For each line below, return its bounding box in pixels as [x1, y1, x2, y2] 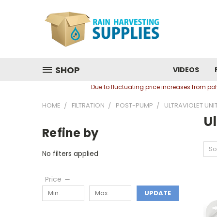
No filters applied [42, 148, 98, 158]
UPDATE [144, 188, 171, 198]
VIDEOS [173, 65, 199, 75]
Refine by [42, 125, 99, 141]
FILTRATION [72, 101, 105, 110]
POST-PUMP [116, 101, 153, 110]
